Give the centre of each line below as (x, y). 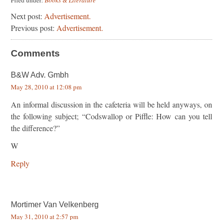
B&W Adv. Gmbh (40, 75)
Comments (35, 53)
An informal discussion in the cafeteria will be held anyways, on (111, 104)
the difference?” (35, 128)
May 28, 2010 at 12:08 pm (46, 87)
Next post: (27, 16)
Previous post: (34, 27)
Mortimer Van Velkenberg (55, 204)
